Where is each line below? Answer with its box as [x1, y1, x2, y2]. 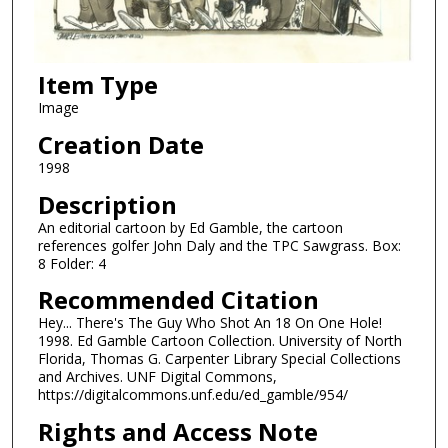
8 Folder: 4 [37, 253, 106, 273]
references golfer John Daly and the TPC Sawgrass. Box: [37, 235, 401, 255]
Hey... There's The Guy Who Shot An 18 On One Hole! [37, 313, 382, 333]
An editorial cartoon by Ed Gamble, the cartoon [37, 217, 343, 237]
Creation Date [37, 127, 204, 161]
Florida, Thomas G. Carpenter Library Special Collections [37, 349, 401, 369]
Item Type [37, 68, 158, 102]
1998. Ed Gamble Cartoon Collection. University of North [37, 331, 402, 351]
